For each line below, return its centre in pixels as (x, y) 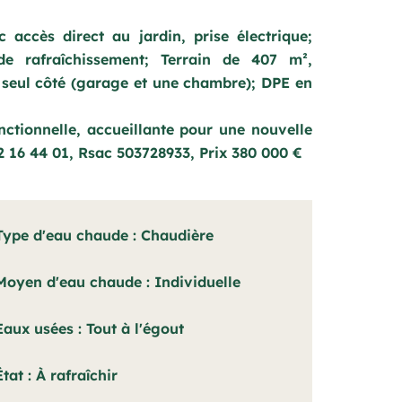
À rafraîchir (77, 375)
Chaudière (177, 235)
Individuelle (197, 282)
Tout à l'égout (135, 328)
